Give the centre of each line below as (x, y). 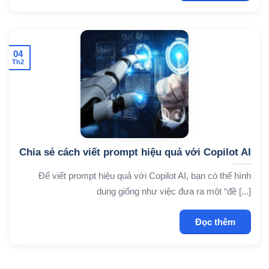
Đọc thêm (215, 222)
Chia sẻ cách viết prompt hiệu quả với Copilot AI (135, 152)
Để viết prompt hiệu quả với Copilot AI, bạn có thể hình (144, 176)
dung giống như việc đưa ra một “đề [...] (174, 192)
